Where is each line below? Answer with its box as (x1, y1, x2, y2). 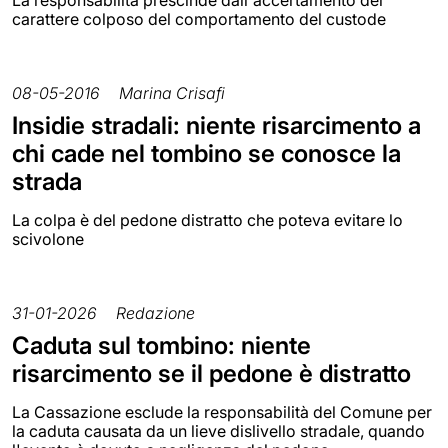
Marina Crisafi (119, 82, 225, 103)
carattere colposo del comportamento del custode (12, 8, 386, 29)
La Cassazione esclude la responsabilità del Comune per (12, 401, 432, 422)
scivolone (12, 228, 84, 249)
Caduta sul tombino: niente (12, 330, 311, 360)
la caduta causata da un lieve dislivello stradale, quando (12, 420, 425, 441)
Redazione (116, 302, 195, 323)
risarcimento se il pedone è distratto (12, 358, 411, 388)
